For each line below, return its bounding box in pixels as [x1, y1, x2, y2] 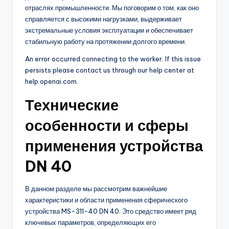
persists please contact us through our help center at [25, 66, 194, 75]
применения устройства [25, 136, 203, 156]
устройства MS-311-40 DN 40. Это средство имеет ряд [25, 207, 196, 216]
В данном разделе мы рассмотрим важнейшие [25, 185, 167, 193]
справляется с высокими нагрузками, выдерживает [25, 15, 182, 24]
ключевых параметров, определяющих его [25, 218, 156, 227]
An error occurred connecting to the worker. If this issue [25, 55, 201, 63]
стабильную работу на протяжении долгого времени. [25, 37, 186, 46]
